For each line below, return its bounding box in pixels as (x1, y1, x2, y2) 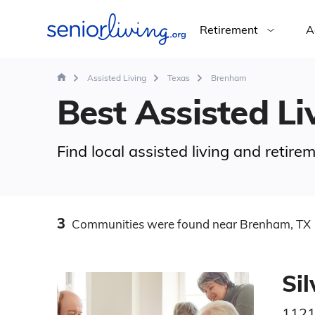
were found (146, 217, 210, 231)
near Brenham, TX (209, 217, 311, 231)
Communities (68, 217, 147, 231)
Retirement (199, 22, 258, 37)
